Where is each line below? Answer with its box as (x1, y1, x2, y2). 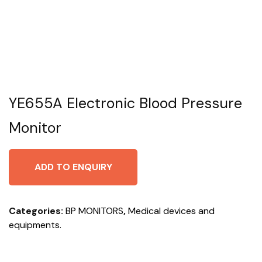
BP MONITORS (65, 204, 123, 217)
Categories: (9, 204, 65, 217)
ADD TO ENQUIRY (34, 160, 112, 173)
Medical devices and (128, 204, 215, 217)
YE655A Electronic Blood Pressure (9, 93, 242, 113)
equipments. (9, 218, 61, 231)
